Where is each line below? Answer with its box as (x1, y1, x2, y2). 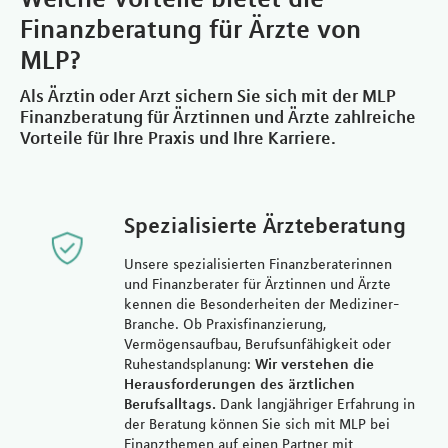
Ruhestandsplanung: (123, 354, 255, 373)
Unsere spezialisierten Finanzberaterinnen (123, 254, 392, 273)
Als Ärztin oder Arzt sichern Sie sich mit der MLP (20, 85, 396, 106)
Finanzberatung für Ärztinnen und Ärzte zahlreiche (20, 106, 416, 127)
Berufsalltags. (123, 394, 216, 413)
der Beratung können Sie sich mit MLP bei (123, 414, 390, 433)
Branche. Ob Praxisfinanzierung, (123, 314, 326, 333)
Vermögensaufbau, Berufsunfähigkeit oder (123, 334, 391, 353)
